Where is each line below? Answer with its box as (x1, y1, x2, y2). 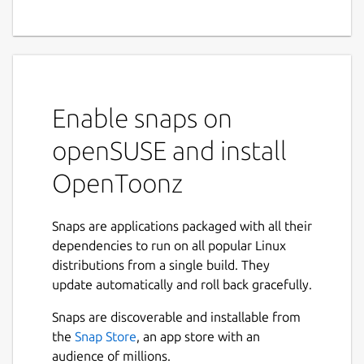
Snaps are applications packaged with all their (52, 219, 312, 234)
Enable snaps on (52, 103, 232, 133)
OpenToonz (52, 168, 183, 198)
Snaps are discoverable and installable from (52, 310, 301, 325)
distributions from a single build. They (52, 258, 270, 273)
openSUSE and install (52, 136, 287, 166)
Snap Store (75, 329, 136, 344)
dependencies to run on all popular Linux (52, 238, 286, 253)
